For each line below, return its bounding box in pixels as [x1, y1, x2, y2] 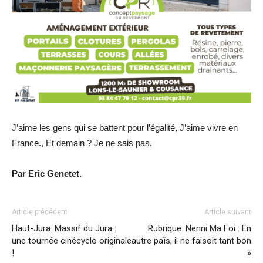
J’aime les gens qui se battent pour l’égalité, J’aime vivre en [12, 123, 238, 133]
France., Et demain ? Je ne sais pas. [12, 138, 152, 149]
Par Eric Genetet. [12, 168, 82, 179]
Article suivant [204, 208, 251, 217]
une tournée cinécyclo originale [12, 235, 131, 247]
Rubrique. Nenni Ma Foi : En [148, 223, 251, 234]
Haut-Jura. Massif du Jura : [12, 223, 116, 234]
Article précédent [12, 208, 68, 217]
